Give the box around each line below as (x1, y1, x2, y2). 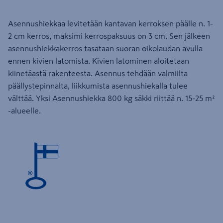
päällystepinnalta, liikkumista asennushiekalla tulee (8, 82, 188, 90)
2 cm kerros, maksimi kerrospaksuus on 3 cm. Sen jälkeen (8, 32, 210, 40)
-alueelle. (8, 107, 41, 114)
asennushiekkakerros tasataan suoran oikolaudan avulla (8, 44, 203, 52)
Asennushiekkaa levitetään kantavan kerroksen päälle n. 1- (8, 19, 213, 27)
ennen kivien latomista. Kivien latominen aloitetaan (8, 57, 189, 65)
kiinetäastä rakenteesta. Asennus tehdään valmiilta (8, 69, 188, 77)
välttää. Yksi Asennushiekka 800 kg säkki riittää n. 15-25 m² (8, 94, 215, 102)
